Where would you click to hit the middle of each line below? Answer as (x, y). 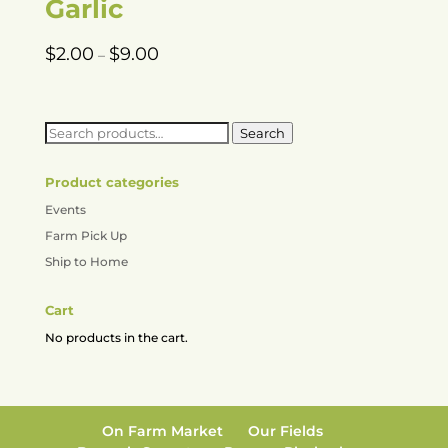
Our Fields (286, 431)
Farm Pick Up (85, 236)
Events (65, 210)
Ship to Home (86, 262)
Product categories (111, 182)
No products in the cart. (116, 338)
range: (179, 72)
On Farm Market (163, 431)
